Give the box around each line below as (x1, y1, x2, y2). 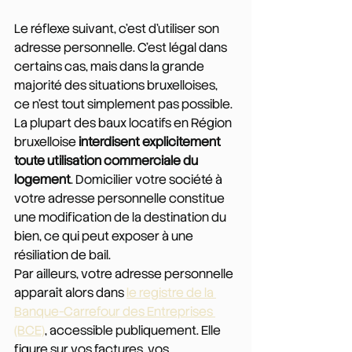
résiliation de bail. (14, 246, 111, 263)
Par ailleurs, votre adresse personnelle (14, 265, 236, 282)
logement (14, 170, 71, 188)
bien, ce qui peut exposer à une (14, 227, 196, 244)
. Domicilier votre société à (71, 170, 225, 188)
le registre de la (126, 284, 216, 301)
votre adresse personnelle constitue (14, 189, 227, 207)
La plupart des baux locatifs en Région (14, 114, 234, 131)
